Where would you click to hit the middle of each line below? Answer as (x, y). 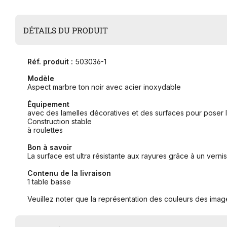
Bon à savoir (50, 147)
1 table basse (49, 182)
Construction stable (60, 122)
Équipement (48, 104)
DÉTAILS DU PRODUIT (66, 30)
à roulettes (45, 130)
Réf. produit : (50, 62)
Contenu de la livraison (69, 173)
